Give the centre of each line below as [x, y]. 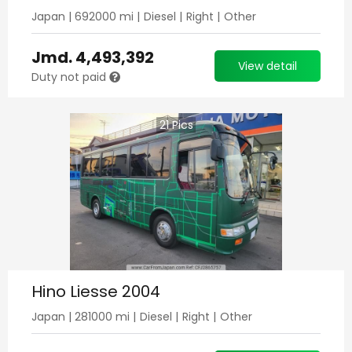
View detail [268, 66]
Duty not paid [70, 77]
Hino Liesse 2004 [96, 291]
